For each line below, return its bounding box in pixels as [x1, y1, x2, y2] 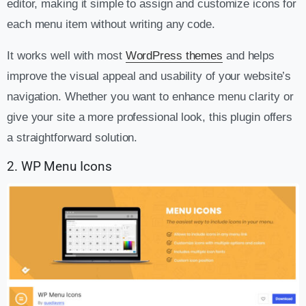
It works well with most [7, 49, 126, 63]
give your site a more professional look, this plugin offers [7, 111, 293, 124]
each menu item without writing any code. [7, 18, 215, 31]
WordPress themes [125, 49, 223, 63]
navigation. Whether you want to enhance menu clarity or [7, 90, 294, 104]
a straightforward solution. [7, 131, 138, 145]
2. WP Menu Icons [7, 159, 112, 175]
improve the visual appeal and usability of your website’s [7, 70, 292, 83]
